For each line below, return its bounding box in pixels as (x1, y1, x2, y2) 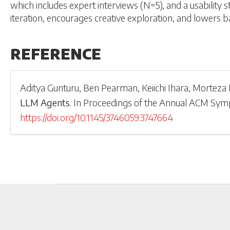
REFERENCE (10, 44, 101, 63)
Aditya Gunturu (20, 81, 80, 93)
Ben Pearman (83, 81, 138, 93)
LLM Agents (20, 96, 70, 108)
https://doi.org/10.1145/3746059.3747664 (20, 111, 174, 123)
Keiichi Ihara (142, 81, 189, 93)
